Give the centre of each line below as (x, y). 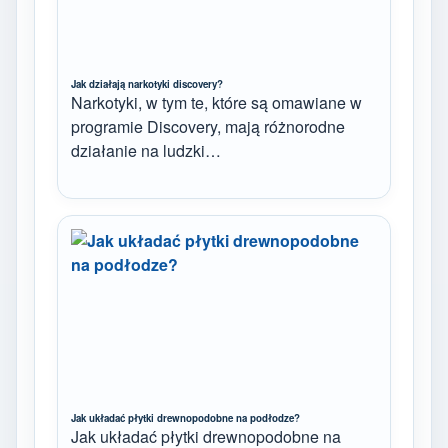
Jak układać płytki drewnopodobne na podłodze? (185, 417)
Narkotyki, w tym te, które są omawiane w (216, 103)
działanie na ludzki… (146, 151)
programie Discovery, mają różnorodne (208, 127)
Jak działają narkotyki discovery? (147, 84)
